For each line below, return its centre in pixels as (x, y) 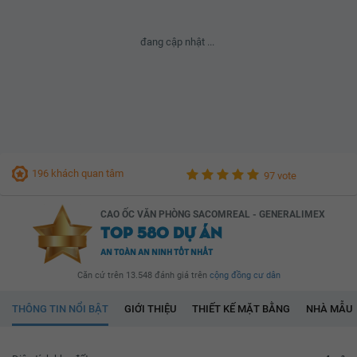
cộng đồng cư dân (245, 275)
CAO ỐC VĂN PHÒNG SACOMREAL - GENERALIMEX (212, 215)
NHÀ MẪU (329, 308)
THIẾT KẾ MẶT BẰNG (241, 308)
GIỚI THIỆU (150, 308)
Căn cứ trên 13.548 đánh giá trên (143, 275)
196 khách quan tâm (78, 174)
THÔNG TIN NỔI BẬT (60, 308)
